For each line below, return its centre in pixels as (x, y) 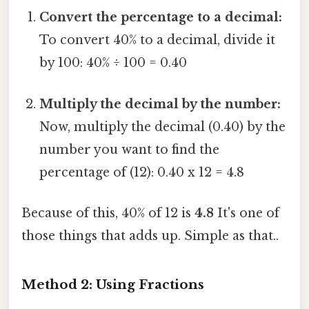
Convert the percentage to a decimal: (161, 18)
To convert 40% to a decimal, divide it (158, 40)
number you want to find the (130, 149)
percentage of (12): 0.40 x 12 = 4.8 (142, 172)
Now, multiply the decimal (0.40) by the (163, 127)
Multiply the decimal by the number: (160, 104)
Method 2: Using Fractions (113, 284)
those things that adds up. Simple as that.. (150, 236)
